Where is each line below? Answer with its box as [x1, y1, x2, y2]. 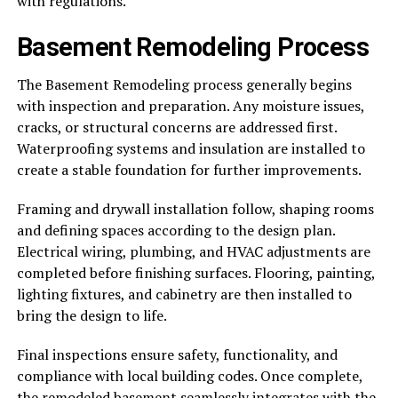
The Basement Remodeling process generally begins [16, 75, 352, 95]
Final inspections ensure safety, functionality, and [16, 345, 338, 365]
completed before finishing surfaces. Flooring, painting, [16, 263, 375, 283]
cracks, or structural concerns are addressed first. [16, 117, 337, 138]
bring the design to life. [16, 306, 167, 326]
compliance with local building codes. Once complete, [16, 366, 362, 386]
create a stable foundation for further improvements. [16, 160, 362, 180]
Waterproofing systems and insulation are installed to [16, 139, 365, 159]
